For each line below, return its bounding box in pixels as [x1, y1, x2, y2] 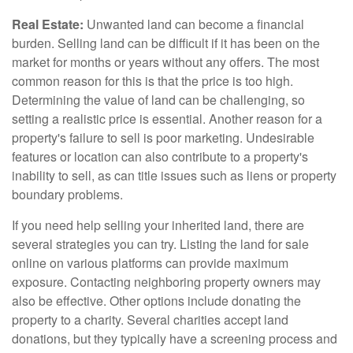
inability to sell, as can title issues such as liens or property [12, 165, 336, 184]
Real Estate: [12, 14, 84, 33]
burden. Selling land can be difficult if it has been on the [12, 33, 320, 52]
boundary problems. [12, 184, 123, 203]
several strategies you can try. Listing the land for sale [12, 234, 309, 253]
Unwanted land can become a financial [84, 14, 304, 33]
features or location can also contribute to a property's [12, 147, 308, 165]
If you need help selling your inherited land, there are [12, 215, 304, 234]
